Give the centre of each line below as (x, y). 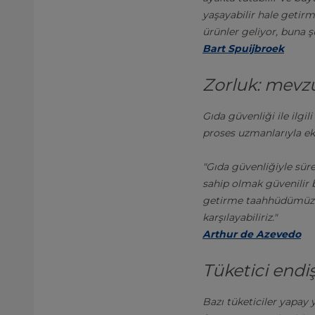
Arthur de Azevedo (252, 234)
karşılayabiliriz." (240, 217)
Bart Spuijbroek (243, 49)
